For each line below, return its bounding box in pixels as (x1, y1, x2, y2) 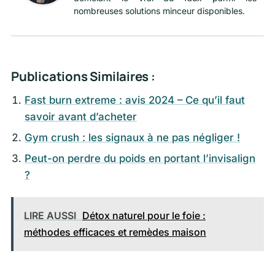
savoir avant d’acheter (25, 110, 137, 123)
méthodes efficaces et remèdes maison (23, 225, 206, 238)
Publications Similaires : (11, 68, 155, 85)
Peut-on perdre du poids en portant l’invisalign (25, 152, 256, 165)
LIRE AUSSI (23, 209, 76, 222)
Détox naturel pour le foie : (82, 209, 206, 222)
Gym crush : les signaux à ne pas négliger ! (25, 131, 241, 144)
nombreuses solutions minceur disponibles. (74, 5, 245, 16)
